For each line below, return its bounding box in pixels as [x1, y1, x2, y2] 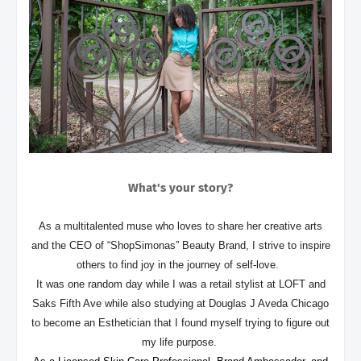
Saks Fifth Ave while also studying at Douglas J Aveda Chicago [32, 297, 329, 309]
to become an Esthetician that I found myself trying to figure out [31, 316, 330, 329]
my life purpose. [141, 335, 220, 348]
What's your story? [128, 180, 233, 195]
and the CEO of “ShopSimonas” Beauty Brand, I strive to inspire [31, 239, 330, 251]
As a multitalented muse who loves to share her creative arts [39, 219, 322, 232]
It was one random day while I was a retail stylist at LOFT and [35, 277, 326, 290]
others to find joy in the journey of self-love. [76, 258, 285, 271]
